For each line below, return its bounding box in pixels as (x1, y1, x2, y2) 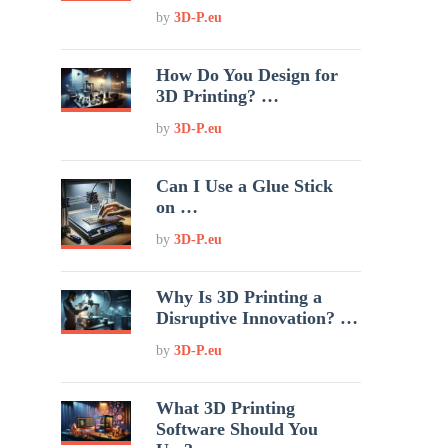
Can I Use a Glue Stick (156, 176, 334, 196)
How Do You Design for (156, 65, 339, 85)
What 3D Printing (156, 398, 296, 418)
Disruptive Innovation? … (156, 308, 359, 328)
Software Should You (156, 419, 319, 439)
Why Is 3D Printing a (156, 287, 323, 307)
